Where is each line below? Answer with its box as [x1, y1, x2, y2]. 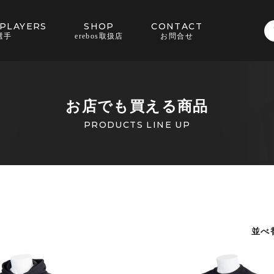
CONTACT [151, 20, 203, 32]
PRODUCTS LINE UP [83, 119, 191, 130]
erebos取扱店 [75, 31, 124, 40]
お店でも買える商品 [65, 98, 209, 114]
